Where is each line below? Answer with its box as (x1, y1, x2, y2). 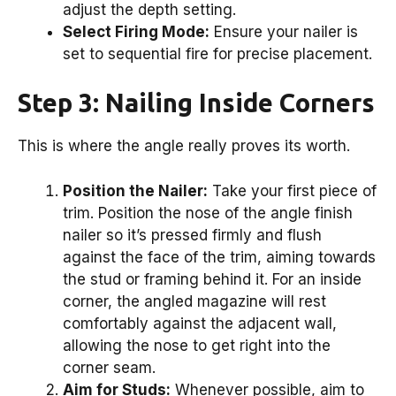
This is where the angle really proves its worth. (18, 137, 350, 156)
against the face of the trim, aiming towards (63, 247, 376, 266)
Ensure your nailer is (209, 22, 358, 41)
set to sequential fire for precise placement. (63, 44, 372, 63)
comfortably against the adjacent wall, (63, 314, 337, 332)
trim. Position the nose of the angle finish (63, 203, 353, 222)
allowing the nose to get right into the (63, 336, 331, 354)
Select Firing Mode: (63, 22, 209, 41)
